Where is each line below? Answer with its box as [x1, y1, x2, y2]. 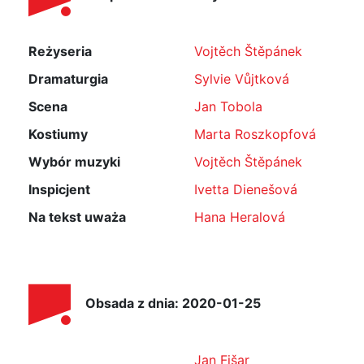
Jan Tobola [194, 98, 262, 115]
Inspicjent [28, 181, 90, 197]
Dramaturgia [28, 71, 108, 87]
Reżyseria [28, 43, 92, 59]
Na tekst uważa [28, 209, 126, 225]
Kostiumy [28, 126, 88, 142]
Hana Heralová [194, 209, 285, 225]
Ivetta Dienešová [194, 181, 297, 197]
